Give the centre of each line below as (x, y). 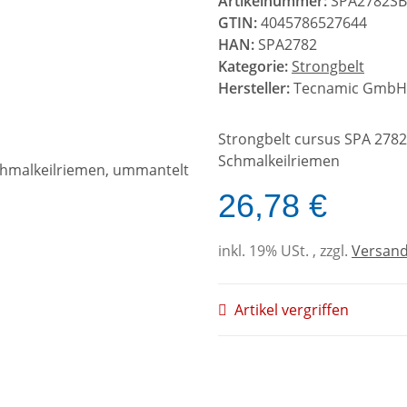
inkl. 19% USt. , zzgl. (285, 250)
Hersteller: (254, 88)
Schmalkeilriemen (279, 160)
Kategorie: (255, 66)
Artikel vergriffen (292, 309)
